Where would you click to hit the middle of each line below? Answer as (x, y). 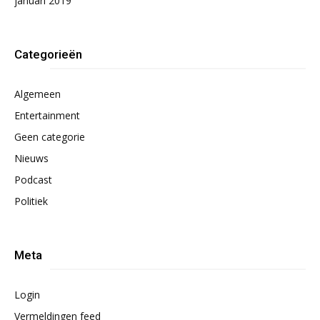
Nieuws (31, 158)
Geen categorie (50, 137)
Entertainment (47, 115)
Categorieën (48, 54)
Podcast (33, 180)
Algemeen (37, 94)
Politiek (31, 201)
